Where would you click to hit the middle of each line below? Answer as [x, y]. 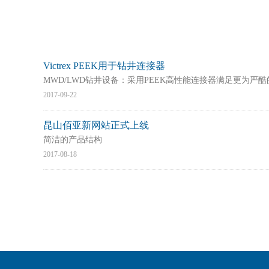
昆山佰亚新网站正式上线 [96, 125]
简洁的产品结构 [73, 140]
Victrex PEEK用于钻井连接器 [104, 66]
